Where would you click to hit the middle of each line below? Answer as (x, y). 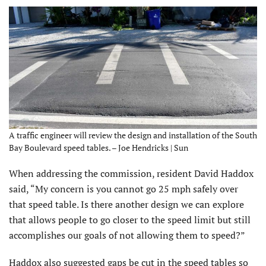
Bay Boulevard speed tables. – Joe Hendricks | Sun (99, 147)
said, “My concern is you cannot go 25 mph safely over (123, 189)
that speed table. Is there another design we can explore (126, 204)
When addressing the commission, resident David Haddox (131, 173)
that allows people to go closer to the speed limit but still (130, 219)
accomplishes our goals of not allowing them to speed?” (127, 235)
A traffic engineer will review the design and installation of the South (133, 135)
